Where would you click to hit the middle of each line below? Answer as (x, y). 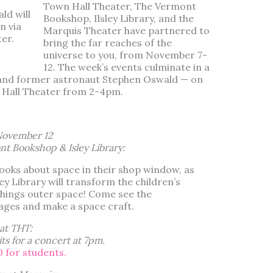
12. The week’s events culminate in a (126, 67)
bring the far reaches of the (107, 43)
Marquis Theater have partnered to (126, 31)
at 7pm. (87, 240)
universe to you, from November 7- (125, 55)
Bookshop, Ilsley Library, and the (118, 19)
